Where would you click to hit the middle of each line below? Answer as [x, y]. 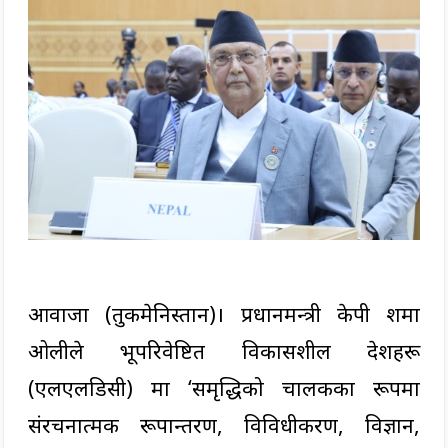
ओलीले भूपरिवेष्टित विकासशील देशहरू [224, 351]
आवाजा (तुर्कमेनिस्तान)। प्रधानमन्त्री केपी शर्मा [224, 314]
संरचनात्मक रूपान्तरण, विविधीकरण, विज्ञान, [224, 425]
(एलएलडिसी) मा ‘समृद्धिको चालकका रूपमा [224, 388]
